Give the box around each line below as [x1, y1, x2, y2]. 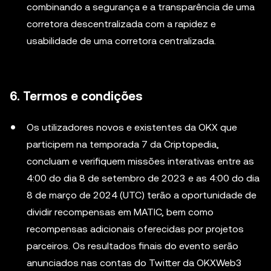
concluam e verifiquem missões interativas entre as [27, 155, 254, 167]
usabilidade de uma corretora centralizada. [27, 35, 216, 47]
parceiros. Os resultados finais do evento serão [27, 240, 238, 252]
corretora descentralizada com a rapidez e [27, 18, 216, 30]
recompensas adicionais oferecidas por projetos [27, 223, 244, 235]
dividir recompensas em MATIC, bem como [27, 206, 214, 218]
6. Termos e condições [10, 89, 143, 103]
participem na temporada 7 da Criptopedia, [27, 139, 219, 150]
